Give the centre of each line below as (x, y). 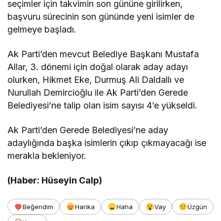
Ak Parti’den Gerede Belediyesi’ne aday (88, 130)
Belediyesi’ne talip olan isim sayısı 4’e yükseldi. (103, 106)
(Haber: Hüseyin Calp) (55, 181)
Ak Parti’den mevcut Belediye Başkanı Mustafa (103, 54)
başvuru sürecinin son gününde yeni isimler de (101, 17)
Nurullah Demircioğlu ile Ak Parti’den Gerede (98, 93)
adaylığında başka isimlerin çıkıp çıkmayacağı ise (107, 143)
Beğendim (38, 207)
